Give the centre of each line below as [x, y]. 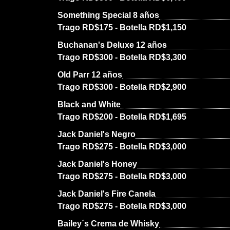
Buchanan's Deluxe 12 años [112, 45]
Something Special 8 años [108, 15]
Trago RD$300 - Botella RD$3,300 [122, 57]
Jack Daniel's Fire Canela [107, 194]
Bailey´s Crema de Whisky [108, 224]
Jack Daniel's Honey [97, 164]
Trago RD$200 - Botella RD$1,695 [122, 117]
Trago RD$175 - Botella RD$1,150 [122, 27]
